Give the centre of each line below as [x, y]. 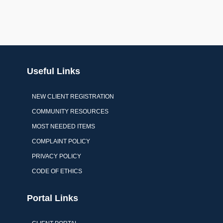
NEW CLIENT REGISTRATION [73, 97]
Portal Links [53, 198]
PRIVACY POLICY [56, 156]
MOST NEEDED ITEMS [63, 126]
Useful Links [54, 71]
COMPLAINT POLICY [61, 141]
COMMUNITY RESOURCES [70, 111]
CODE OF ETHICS [57, 171]
